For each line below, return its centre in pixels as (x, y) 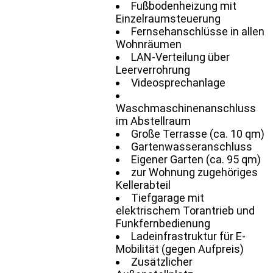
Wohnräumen (149, 44)
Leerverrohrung (153, 69)
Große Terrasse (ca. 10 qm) (198, 133)
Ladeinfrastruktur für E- (188, 236)
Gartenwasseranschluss (192, 146)
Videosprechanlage (178, 82)
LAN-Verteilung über (180, 57)
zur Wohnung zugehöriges (194, 172)
